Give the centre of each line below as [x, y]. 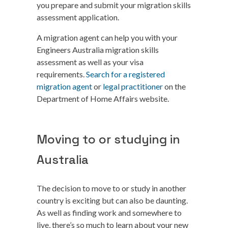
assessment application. [78, 17]
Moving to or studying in [108, 139]
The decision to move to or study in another [111, 188]
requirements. [61, 74]
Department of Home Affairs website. [103, 98]
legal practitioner [133, 86]
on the [174, 86]
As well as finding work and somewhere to [109, 212]
